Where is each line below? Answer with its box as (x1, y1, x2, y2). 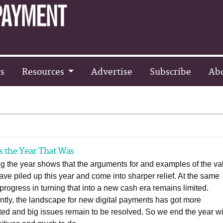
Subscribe (149, 64, 191, 78)
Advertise (91, 64, 132, 78)
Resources (21, 64, 66, 78)
